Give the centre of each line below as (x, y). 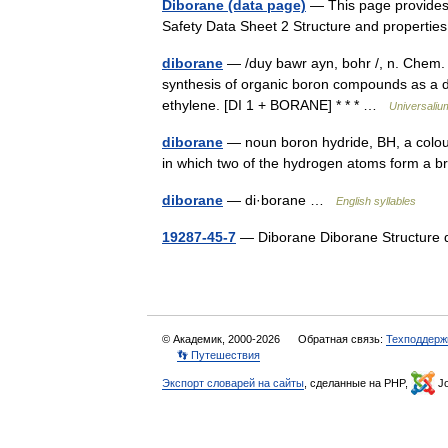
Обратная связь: (342, 338)
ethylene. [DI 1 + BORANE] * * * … (275, 104)
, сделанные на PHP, (357, 382)
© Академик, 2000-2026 (222, 338)
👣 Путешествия (218, 354)
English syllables (376, 200)
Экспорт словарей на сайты (233, 382)
